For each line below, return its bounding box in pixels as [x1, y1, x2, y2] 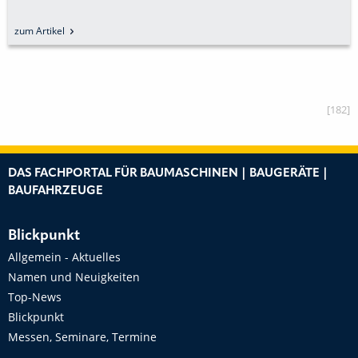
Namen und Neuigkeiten [8, 269, 140, 284]
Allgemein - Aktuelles [8, 249, 121, 265]
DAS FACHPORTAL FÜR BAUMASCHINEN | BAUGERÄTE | [8, 168, 328, 180]
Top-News [8, 289, 62, 304]
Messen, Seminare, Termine [8, 329, 157, 344]
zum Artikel [14, 24, 65, 38]
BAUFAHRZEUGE [8, 185, 103, 197]
